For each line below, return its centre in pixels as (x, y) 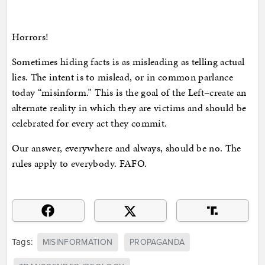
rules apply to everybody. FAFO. (79, 163)
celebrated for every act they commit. (89, 123)
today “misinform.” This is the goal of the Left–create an (129, 92)
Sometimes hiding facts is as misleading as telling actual (128, 61)
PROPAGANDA (157, 243)
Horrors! (30, 36)
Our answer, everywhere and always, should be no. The (126, 148)
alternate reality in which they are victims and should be (129, 107)
